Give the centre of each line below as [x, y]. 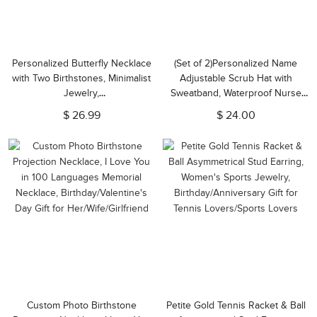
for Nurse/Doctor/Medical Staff [236, 123]
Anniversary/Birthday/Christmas [81, 108]
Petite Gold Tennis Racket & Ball [236, 305]
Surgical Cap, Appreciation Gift [236, 108]
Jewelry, [81, 93]
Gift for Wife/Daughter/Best [81, 123]
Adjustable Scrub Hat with [236, 78]
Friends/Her [81, 138]
